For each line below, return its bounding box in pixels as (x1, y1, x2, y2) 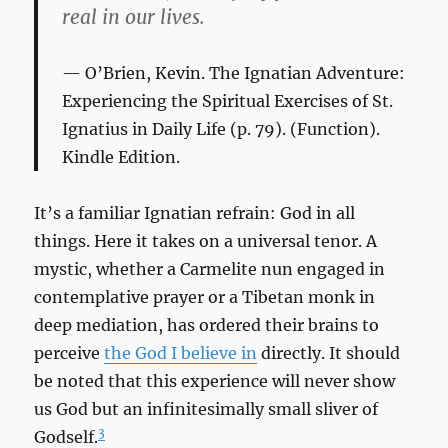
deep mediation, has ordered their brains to (34, 315, 380, 336)
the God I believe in (104, 343, 258, 364)
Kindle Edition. (62, 147, 181, 168)
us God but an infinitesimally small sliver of (34, 399, 379, 420)
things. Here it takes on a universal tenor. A (34, 231, 378, 252)
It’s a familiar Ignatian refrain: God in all (34, 203, 356, 224)
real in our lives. (62, 5, 206, 30)
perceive (34, 343, 105, 364)
